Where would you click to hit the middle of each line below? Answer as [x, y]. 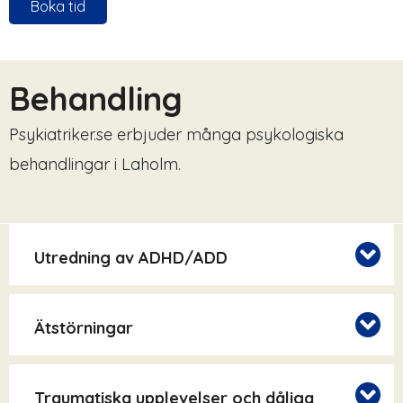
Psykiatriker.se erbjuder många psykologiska [176, 135]
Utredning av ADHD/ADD [131, 258]
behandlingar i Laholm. [95, 165]
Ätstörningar [84, 328]
